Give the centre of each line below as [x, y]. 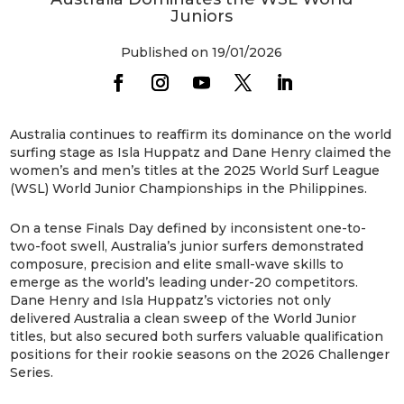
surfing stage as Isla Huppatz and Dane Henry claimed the [201, 152]
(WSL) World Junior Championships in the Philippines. [189, 188]
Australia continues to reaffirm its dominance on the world [201, 134]
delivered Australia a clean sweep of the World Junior [184, 318]
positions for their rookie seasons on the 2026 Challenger [200, 354]
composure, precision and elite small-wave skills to [177, 264]
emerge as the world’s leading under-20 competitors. [184, 282]
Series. [32, 372]
